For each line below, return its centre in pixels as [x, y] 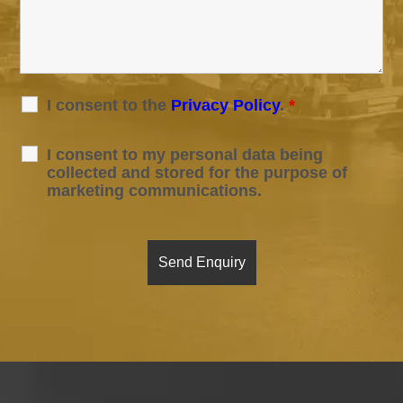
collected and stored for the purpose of [197, 173]
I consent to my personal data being [185, 155]
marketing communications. [155, 191]
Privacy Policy [226, 106]
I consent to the [109, 106]
